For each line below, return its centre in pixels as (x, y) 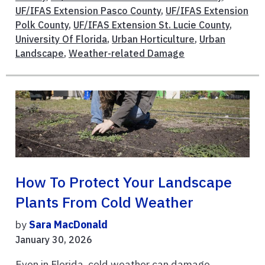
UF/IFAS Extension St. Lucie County (151, 25)
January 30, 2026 (54, 239)
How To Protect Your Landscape (124, 182)
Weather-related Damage (127, 54)
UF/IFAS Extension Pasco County (88, 11)
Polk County (42, 25)
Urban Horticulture (153, 39)
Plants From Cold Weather (104, 202)
